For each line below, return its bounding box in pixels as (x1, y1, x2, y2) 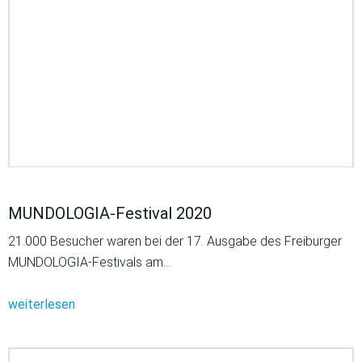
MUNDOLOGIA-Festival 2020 (8, 204, 212, 224)
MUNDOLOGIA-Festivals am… (8, 255, 170, 271)
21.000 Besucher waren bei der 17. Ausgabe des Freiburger (8, 234, 342, 250)
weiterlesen (8, 297, 75, 313)
